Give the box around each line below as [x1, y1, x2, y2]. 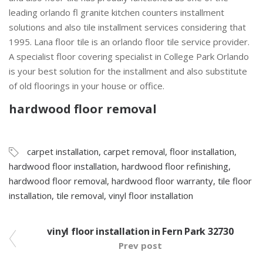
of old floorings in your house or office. [9, 79, 164, 92]
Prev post [119, 239, 162, 251]
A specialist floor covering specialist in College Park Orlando [9, 50, 249, 62]
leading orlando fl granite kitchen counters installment [9, 6, 224, 18]
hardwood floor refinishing [122, 160, 228, 172]
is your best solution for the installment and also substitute [9, 65, 247, 77]
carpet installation [27, 145, 99, 157]
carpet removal [103, 145, 165, 157]
